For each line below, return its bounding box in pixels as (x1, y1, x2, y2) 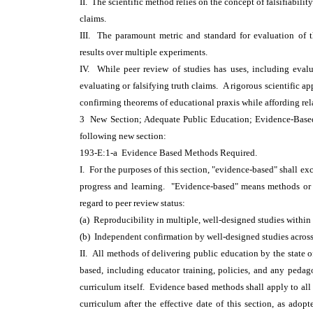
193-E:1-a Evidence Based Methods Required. (80, 147, 261, 158)
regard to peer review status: (80, 198, 189, 208)
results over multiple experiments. (80, 47, 212, 57)
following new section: (80, 131, 170, 141)
